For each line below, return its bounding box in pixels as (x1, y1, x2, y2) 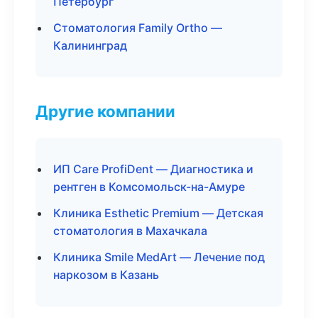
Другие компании (35, 102, 175, 121)
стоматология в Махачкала (53, 224, 207, 238)
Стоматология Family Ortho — (53, 21, 222, 35)
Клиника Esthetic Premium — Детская (53, 206, 263, 220)
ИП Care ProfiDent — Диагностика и (53, 162, 253, 176)
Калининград (53, 38, 127, 53)
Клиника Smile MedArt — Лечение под (53, 250, 265, 264)
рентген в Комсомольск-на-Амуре (53, 180, 245, 194)
